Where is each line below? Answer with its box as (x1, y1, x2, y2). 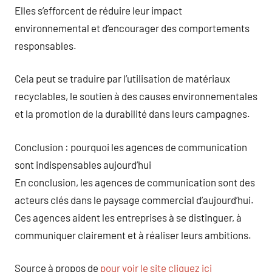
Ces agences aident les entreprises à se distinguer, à (15, 211, 242, 223)
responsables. (15, 39, 76, 52)
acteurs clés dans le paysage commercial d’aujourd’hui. (15, 193, 254, 206)
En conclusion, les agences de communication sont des (15, 175, 255, 188)
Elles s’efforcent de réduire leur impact (15, 4, 182, 16)
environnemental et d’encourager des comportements (15, 21, 250, 34)
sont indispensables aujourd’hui (15, 158, 151, 171)
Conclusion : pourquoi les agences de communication (15, 140, 247, 153)
